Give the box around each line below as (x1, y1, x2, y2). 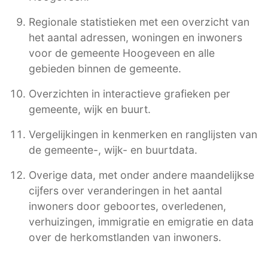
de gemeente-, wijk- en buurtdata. (29, 143, 197, 156)
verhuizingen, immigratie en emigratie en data (29, 215, 254, 228)
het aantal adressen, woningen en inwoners (29, 31, 242, 44)
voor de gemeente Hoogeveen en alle (29, 46, 215, 59)
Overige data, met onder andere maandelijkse (29, 168, 254, 181)
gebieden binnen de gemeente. (29, 62, 181, 75)
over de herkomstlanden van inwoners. (29, 230, 221, 243)
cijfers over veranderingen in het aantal (29, 184, 222, 197)
